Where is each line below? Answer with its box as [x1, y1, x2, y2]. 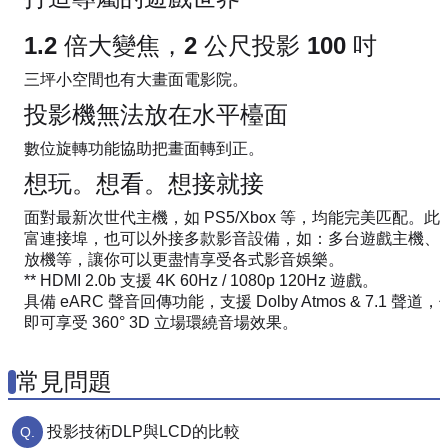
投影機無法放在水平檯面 [24, 100, 288, 128]
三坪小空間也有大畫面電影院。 [24, 70, 248, 88]
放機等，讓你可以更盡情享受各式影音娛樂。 [24, 250, 344, 268]
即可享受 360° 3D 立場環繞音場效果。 [24, 313, 298, 331]
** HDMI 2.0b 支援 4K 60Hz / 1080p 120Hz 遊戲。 [24, 271, 378, 289]
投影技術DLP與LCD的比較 [47, 422, 240, 440]
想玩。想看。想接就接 [24, 169, 264, 197]
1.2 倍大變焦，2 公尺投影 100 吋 [24, 31, 377, 59]
